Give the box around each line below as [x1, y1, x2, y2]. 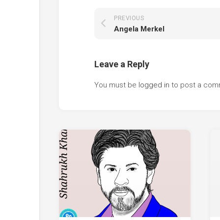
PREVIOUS [114, 14, 144, 22]
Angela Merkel [114, 24, 165, 33]
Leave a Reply [94, 58, 149, 69]
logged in [138, 80, 169, 89]
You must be [94, 80, 138, 89]
